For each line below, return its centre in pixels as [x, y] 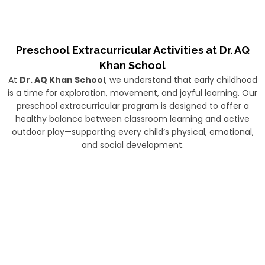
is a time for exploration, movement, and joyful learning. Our [132, 93]
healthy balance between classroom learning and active [132, 119]
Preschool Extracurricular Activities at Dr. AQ [132, 50]
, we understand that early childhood [181, 80]
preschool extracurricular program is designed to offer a [132, 106]
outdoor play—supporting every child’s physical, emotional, [132, 132]
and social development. [132, 145]
